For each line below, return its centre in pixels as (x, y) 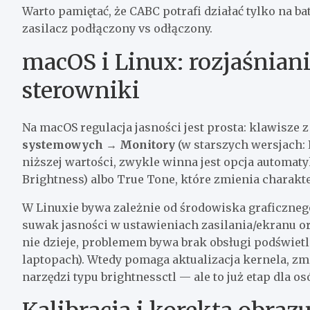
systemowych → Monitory (99, 144)
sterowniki (81, 90)
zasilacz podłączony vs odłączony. (117, 28)
